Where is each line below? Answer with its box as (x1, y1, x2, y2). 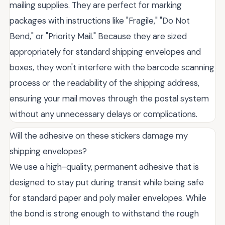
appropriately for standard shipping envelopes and (10, 46, 201, 58)
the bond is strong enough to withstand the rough (10, 208, 199, 219)
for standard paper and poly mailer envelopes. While (10, 192, 206, 204)
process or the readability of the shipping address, (10, 77, 199, 89)
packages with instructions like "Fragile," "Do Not (10, 15, 190, 27)
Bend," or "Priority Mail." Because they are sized (10, 31, 187, 42)
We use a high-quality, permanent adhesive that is (10, 161, 199, 173)
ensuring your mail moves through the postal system (10, 93, 209, 104)
